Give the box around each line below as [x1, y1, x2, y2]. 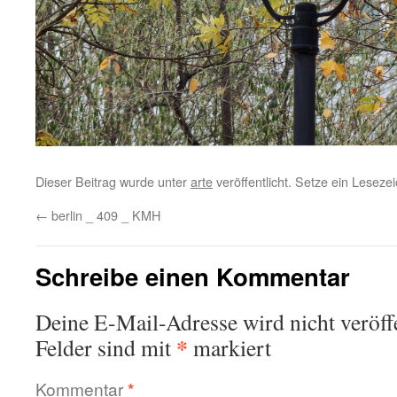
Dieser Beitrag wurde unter [35, 172, 191, 191]
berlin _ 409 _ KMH [48, 206, 160, 224]
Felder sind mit [35, 332, 176, 362]
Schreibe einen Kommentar [35, 259, 350, 293]
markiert [188, 332, 271, 362]
